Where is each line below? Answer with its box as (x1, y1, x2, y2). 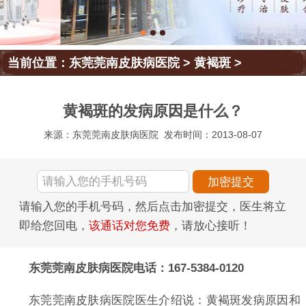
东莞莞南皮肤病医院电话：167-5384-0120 (28, 261, 244, 275)
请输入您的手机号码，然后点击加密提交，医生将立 (19, 199, 286, 213)
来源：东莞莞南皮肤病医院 (43, 129, 158, 141)
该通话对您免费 (89, 219, 170, 232)
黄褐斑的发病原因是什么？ (63, 102, 243, 120)
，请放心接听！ (170, 219, 251, 232)
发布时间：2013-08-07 (164, 129, 263, 141)
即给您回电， (19, 219, 89, 232)
